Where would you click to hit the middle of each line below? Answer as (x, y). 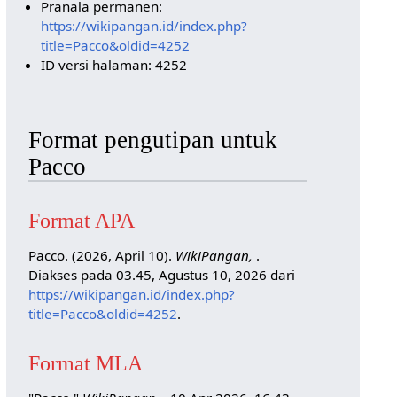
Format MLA (85, 362)
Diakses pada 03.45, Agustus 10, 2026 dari (161, 275)
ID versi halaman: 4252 (114, 64)
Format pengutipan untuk (152, 140)
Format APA (81, 221)
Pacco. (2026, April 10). (101, 256)
